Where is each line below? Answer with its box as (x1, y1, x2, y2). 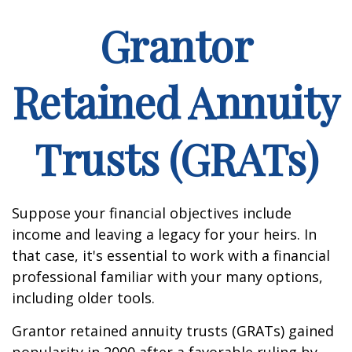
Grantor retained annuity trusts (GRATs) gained (12, 321, 334, 340)
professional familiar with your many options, (12, 267, 323, 286)
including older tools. (12, 288, 155, 307)
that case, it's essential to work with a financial (12, 246, 330, 265)
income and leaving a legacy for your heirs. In (12, 225, 317, 244)
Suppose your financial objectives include (12, 203, 291, 222)
